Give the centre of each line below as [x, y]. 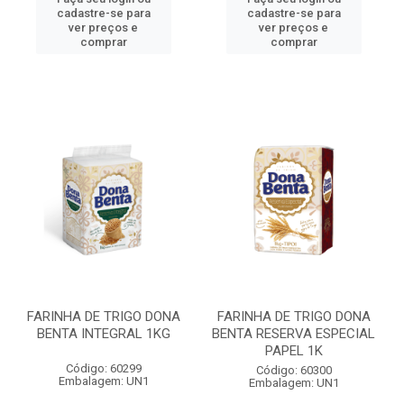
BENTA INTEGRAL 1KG [103, 334]
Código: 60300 [294, 370]
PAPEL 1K [294, 351]
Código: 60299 [103, 368]
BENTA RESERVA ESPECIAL [294, 334]
